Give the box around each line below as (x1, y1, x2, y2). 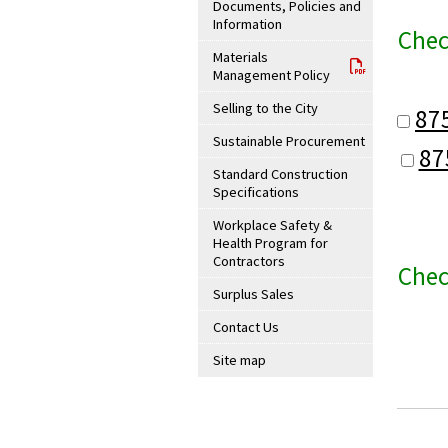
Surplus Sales (213, 285, 294, 303)
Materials (213, 48, 268, 66)
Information (213, 15, 282, 33)
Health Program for (213, 234, 328, 252)
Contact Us (213, 318, 279, 336)
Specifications (213, 183, 299, 201)
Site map (213, 351, 266, 369)
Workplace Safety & (213, 216, 332, 234)
